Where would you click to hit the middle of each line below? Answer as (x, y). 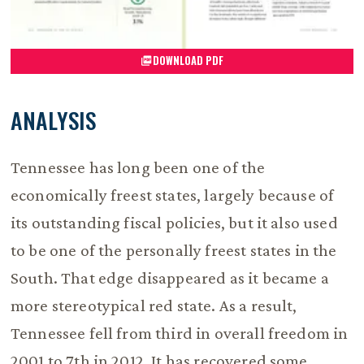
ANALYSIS (53, 119)
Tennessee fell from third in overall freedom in (179, 333)
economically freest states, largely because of (172, 195)
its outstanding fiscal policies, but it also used (174, 222)
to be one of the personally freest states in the (173, 250)
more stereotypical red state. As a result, (154, 305)
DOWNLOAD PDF (188, 60)
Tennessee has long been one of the (138, 167)
